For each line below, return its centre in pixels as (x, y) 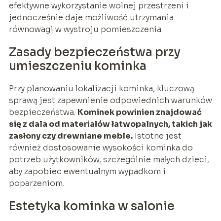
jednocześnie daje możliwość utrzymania (91, 18)
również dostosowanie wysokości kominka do (101, 148)
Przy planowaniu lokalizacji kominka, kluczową (101, 89)
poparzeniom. (36, 184)
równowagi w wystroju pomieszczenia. (86, 30)
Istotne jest (157, 136)
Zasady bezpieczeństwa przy (94, 53)
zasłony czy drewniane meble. (71, 136)
